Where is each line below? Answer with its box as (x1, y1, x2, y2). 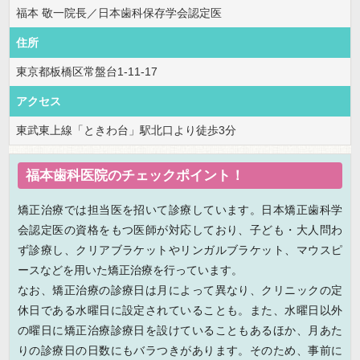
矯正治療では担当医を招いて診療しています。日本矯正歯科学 (18, 203, 342, 217)
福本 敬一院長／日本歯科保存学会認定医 (16, 6, 222, 20)
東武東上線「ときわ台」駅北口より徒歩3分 (16, 124, 236, 137)
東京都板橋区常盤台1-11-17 (16, 65, 157, 79)
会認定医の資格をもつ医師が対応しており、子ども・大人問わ (18, 223, 342, 237)
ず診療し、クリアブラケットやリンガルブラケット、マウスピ (18, 243, 342, 257)
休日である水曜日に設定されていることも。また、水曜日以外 (18, 304, 342, 317)
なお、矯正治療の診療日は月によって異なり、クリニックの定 (18, 284, 342, 297)
